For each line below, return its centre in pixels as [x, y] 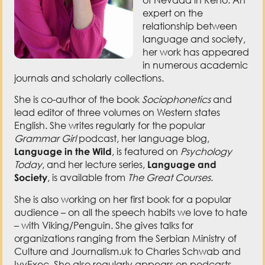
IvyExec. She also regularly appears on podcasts [123, 221]
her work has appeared [196, 9]
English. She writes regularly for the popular [110, 83]
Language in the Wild [63, 109]
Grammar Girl [46, 96]
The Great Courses [169, 135]
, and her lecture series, [95, 122]
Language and [182, 122]
